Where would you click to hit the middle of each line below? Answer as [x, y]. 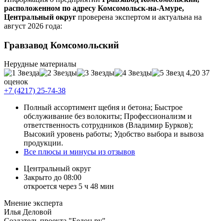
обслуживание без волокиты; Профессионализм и [108, 116]
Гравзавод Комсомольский [61, 45]
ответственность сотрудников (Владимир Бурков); [108, 125]
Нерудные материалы [40, 64]
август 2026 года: [33, 26]
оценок [16, 82]
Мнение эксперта [33, 203]
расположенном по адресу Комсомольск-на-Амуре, [94, 8]
